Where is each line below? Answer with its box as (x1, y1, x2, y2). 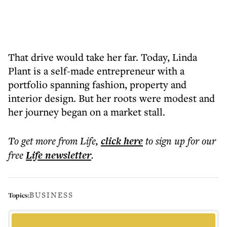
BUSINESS (29, 190, 73, 200)
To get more (8, 134, 58, 147)
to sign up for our (145, 134, 216, 147)
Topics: (8, 190, 29, 200)
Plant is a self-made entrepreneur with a (8, 64, 184, 78)
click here (101, 134, 143, 148)
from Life (58, 134, 96, 147)
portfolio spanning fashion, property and (8, 78, 186, 91)
